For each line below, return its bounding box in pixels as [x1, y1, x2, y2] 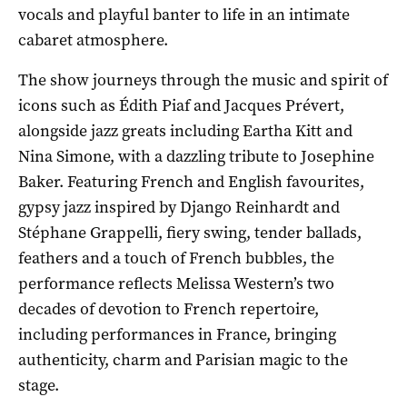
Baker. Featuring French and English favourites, [18, 171, 364, 194]
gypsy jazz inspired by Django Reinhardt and [18, 196, 340, 219]
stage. [18, 374, 59, 397]
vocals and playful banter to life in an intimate [18, 4, 350, 26]
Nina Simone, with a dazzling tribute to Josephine [18, 145, 374, 168]
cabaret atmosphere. [18, 29, 168, 52]
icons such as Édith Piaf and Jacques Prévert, [18, 94, 344, 117]
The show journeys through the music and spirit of [18, 69, 388, 92]
